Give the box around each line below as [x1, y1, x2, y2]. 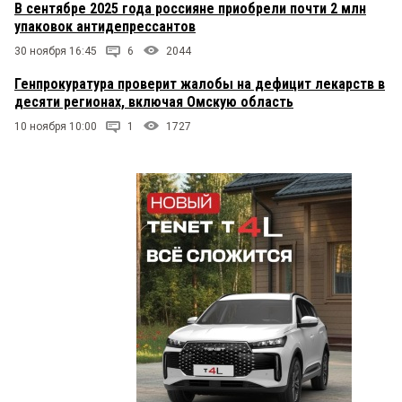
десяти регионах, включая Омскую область [14, 93, 293, 111]
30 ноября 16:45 [14, 45, 97, 58]
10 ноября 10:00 [14, 120, 97, 134]
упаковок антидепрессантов [14, 18, 196, 36]
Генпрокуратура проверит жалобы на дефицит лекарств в [14, 75, 385, 93]
